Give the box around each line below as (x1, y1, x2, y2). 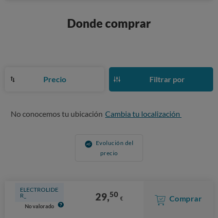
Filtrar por (149, 74, 185, 84)
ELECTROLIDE (20, 185, 59, 193)
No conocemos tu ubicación (11, 109, 103, 118)
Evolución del (95, 139, 134, 146)
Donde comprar (67, 16, 151, 30)
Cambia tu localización (105, 109, 182, 118)
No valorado (25, 203, 54, 210)
